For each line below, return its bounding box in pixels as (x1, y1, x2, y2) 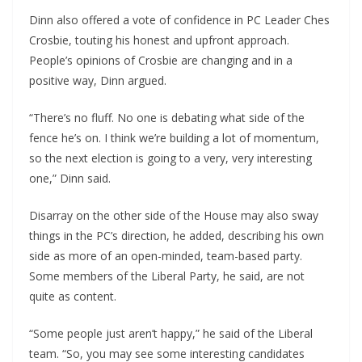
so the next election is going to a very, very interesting (29, 150, 312, 166)
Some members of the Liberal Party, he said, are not (29, 268, 305, 284)
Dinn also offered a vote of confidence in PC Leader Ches (29, 12, 330, 28)
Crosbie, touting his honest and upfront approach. (29, 32, 289, 48)
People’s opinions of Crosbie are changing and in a (29, 53, 293, 69)
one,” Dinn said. (29, 170, 111, 187)
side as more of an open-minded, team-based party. (29, 248, 302, 264)
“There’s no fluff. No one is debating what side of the (29, 110, 305, 126)
